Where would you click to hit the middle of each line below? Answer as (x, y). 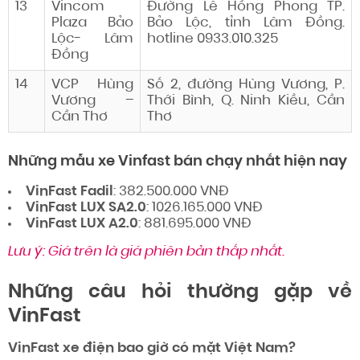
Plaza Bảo (92, 23)
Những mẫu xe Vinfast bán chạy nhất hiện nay (178, 163)
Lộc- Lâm (92, 39)
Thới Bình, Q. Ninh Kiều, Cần (246, 101)
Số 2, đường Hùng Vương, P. (246, 85)
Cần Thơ (80, 117)
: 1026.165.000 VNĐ (205, 208)
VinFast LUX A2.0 (82, 224)
